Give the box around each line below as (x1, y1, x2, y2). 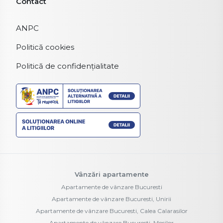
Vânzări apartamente (74, 170, 149, 179)
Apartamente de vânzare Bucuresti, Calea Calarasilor (35, 207, 188, 215)
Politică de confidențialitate (16, 61, 119, 71)
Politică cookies (16, 42, 74, 52)
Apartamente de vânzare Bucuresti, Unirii (52, 195, 171, 203)
